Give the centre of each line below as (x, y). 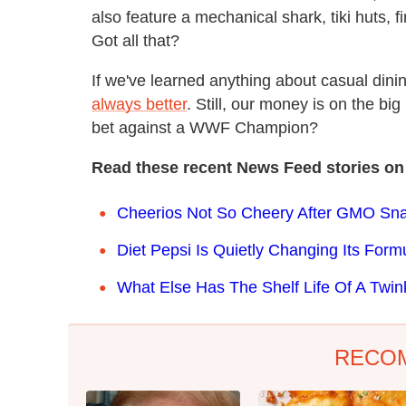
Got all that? (135, 40)
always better (139, 104)
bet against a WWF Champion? (205, 127)
